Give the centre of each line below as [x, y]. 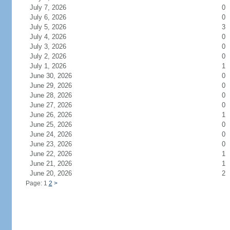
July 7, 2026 [54, 7]
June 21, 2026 [57, 164]
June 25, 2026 [57, 124]
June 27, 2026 [57, 105]
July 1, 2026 [54, 66]
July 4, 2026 [54, 37]
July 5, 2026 [54, 27]
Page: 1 [37, 183]
